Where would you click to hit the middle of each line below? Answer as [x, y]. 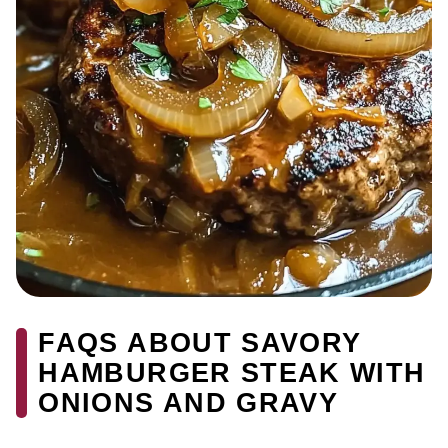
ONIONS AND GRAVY [188, 403]
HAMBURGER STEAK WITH [232, 373]
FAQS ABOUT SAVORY [200, 343]
